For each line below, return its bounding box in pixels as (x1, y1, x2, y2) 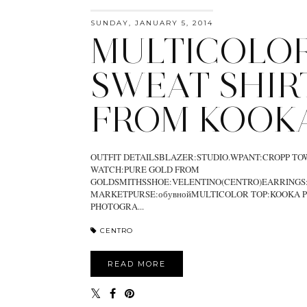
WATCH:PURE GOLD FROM (90, 162, 199, 175)
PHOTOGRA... (90, 199, 144, 212)
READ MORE (108, 258, 166, 269)
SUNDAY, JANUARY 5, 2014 (90, 18, 213, 27)
